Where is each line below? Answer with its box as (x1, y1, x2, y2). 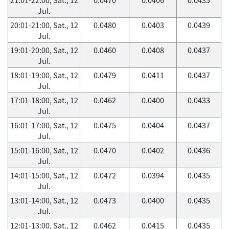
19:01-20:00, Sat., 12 (10, 44, 78, 56)
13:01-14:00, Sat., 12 (10, 195, 78, 206)
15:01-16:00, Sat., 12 (10, 145, 78, 156)
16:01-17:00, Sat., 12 (10, 120, 78, 131)
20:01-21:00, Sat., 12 (10, 19, 78, 31)
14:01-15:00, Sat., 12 (10, 170, 78, 181)
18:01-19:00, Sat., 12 (10, 70, 78, 81)
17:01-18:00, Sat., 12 (10, 95, 78, 106)
